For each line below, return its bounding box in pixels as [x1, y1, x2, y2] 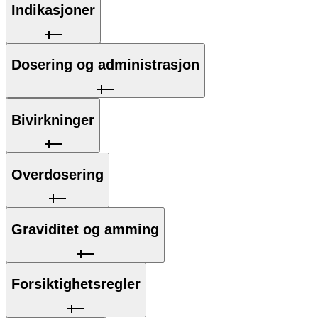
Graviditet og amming [11, 221, 159, 237]
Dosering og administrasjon [11, 57, 199, 73]
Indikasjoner [11, 2, 95, 18]
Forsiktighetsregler [11, 276, 141, 292]
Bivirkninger [11, 111, 94, 128]
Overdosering [11, 166, 104, 182]
